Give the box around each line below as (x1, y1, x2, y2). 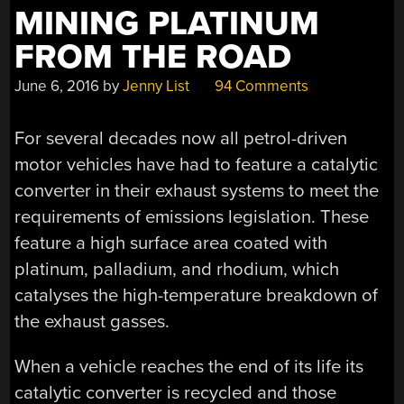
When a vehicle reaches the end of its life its (14, 354, 364, 378)
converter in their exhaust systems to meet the (14, 179, 380, 203)
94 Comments (211, 76, 309, 96)
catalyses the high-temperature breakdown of (14, 284, 379, 308)
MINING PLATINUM (14, 3, 320, 44)
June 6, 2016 (14, 76, 100, 96)
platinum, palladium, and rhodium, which (14, 258, 340, 281)
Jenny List (123, 76, 190, 96)
